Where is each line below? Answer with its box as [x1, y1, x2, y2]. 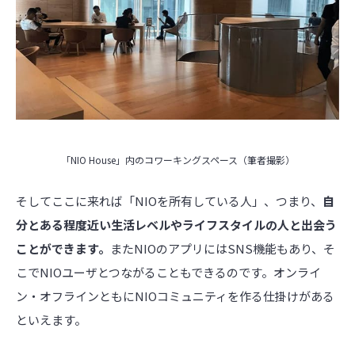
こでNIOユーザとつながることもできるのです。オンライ [16, 264, 321, 281]
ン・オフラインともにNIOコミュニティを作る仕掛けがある [16, 288, 334, 305]
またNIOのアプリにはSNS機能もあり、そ [110, 240, 335, 258]
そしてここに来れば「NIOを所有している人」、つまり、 [16, 193, 323, 210]
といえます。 [16, 311, 86, 329]
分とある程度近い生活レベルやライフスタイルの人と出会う [16, 216, 337, 234]
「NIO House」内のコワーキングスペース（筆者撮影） [60, 152, 295, 166]
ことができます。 [16, 240, 110, 258]
